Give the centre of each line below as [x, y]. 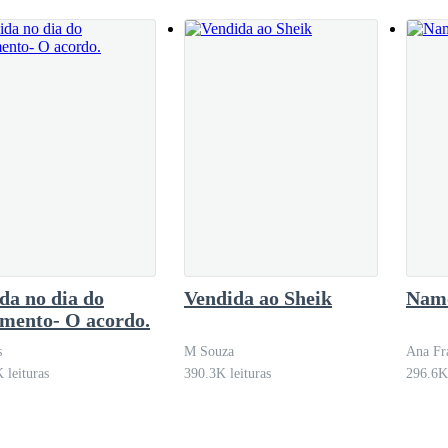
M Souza [209, 352]
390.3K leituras [227, 374]
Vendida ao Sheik [258, 298]
